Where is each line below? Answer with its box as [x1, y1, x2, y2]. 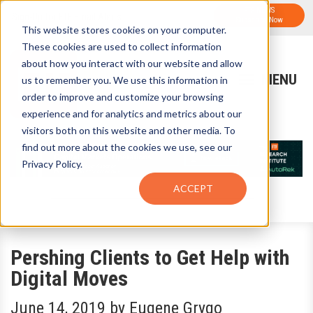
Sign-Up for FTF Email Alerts [12, 11, 122, 22]
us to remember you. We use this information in [21, 73, 228, 86]
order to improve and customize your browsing [21, 90, 224, 103]
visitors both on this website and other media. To [21, 124, 235, 136]
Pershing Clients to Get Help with [10, 245, 289, 270]
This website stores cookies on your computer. [21, 23, 226, 36]
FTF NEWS [244, 6, 275, 15]
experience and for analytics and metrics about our [21, 107, 242, 119]
